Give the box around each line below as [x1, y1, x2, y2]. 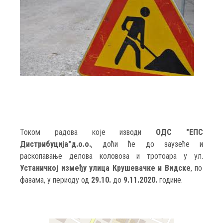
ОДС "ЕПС [141, 127, 204, 137]
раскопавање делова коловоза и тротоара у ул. [20, 151, 203, 161]
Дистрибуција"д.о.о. [20, 139, 91, 149]
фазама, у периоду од [20, 175, 91, 185]
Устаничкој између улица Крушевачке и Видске [20, 163, 191, 173]
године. [157, 175, 183, 185]
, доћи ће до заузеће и [91, 139, 203, 149]
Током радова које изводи [20, 127, 142, 137]
